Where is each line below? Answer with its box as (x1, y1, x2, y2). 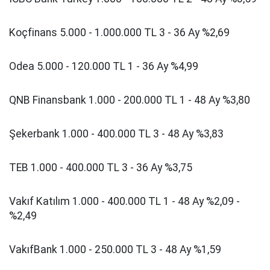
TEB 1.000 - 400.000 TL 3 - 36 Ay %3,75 (9, 162, 192, 174)
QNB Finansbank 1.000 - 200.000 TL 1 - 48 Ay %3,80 (9, 94, 250, 107)
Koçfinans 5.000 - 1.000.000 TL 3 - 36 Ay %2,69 (9, 27, 230, 39)
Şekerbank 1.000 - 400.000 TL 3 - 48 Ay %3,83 (9, 128, 224, 140)
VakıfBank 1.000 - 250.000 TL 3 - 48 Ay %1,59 (9, 243, 221, 256)
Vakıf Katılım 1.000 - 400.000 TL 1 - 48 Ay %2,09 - (9, 195, 240, 208)
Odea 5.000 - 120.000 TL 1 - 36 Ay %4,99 (9, 60, 198, 73)
